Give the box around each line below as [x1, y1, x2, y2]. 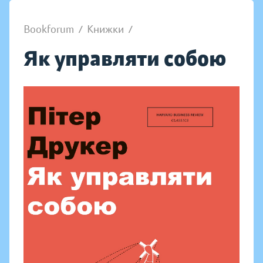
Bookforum [23, 23, 74, 36]
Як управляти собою [23, 45, 226, 72]
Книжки [87, 23, 124, 36]
